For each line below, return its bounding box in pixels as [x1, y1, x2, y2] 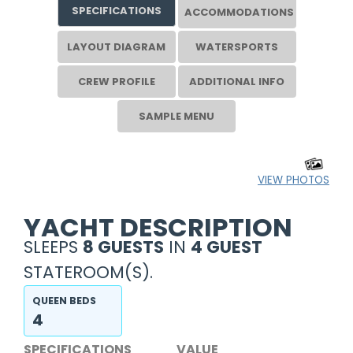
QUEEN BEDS [32, 293, 96, 307]
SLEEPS [24, 234, 83, 259]
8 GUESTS [83, 234, 164, 259]
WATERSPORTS [195, 39, 278, 54]
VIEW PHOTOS [258, 172, 329, 188]
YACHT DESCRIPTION [24, 209, 292, 245]
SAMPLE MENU [139, 108, 214, 124]
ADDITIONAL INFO [189, 73, 284, 89]
